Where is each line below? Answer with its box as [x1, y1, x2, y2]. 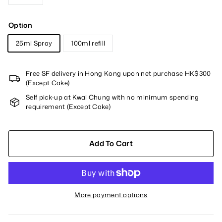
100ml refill [71, 39, 106, 48]
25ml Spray [16, 39, 53, 48]
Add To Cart [89, 138, 133, 149]
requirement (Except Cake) [26, 102, 111, 111]
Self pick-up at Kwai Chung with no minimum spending [26, 93, 199, 102]
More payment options [74, 190, 148, 199]
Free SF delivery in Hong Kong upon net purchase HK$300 [26, 69, 211, 78]
